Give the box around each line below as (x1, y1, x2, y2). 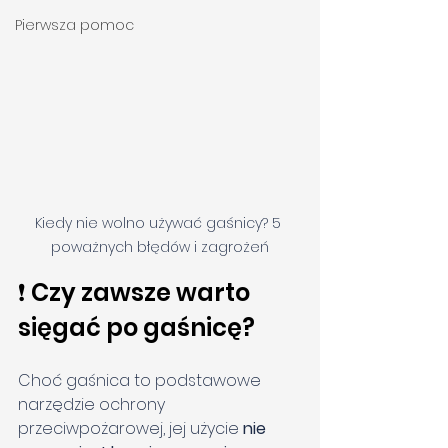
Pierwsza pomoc (15, 15, 134, 35)
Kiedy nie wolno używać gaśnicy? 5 (35, 213, 285, 234)
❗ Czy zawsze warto (18, 276, 255, 310)
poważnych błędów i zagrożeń (51, 237, 269, 258)
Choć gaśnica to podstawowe (18, 369, 265, 393)
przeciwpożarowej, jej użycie (18, 417, 243, 441)
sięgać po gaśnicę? (18, 311, 255, 345)
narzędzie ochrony (18, 393, 169, 417)
